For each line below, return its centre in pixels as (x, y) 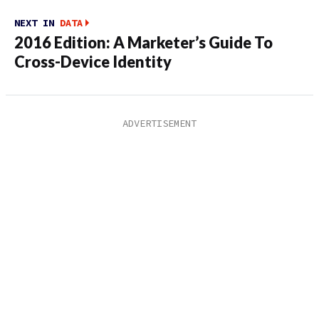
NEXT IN (37, 22)
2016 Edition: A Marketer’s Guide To (143, 42)
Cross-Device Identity (93, 62)
